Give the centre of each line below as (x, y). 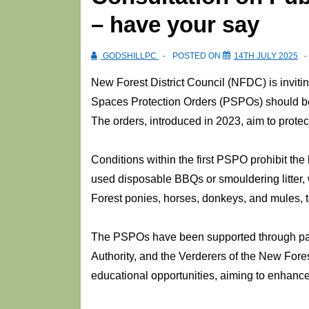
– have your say (175, 25)
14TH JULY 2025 (266, 56)
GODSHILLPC (130, 56)
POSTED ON (198, 56)
